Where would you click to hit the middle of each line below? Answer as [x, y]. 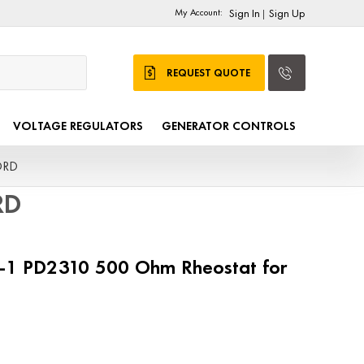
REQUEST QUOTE [208, 73]
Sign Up [287, 13]
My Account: [199, 12]
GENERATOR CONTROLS [229, 126]
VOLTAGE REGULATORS [78, 126]
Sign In [244, 13]
